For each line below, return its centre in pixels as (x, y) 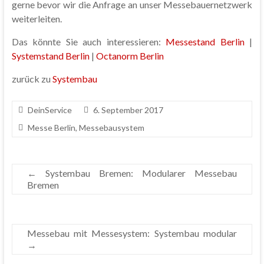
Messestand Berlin (205, 42)
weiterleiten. (37, 19)
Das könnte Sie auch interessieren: (89, 42)
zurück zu (32, 79)
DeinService (49, 110)
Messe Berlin (51, 128)
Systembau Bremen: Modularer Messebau (137, 173)
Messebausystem (111, 128)
